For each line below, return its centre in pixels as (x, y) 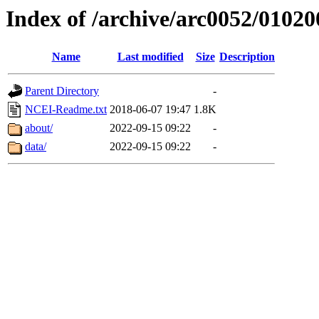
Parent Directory (62, 91)
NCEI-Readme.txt (66, 110)
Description (247, 57)
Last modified (150, 57)
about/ (39, 128)
